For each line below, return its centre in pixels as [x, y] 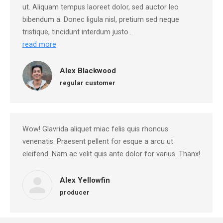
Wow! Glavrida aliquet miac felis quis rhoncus [95, 129]
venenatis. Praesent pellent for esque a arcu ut [98, 142]
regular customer [88, 83]
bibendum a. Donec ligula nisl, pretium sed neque [101, 20]
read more [39, 45]
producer [75, 192]
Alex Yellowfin [85, 180]
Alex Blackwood [88, 71]
